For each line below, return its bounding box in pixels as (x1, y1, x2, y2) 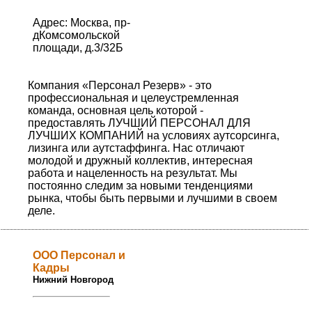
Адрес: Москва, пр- (32, 17, 130, 29)
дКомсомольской (32, 29, 120, 42)
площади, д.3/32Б (32, 42, 123, 54)
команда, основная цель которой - (28, 104, 203, 117)
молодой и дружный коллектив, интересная (28, 155, 253, 167)
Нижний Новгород (32, 274, 114, 286)
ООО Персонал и (32, 249, 125, 262)
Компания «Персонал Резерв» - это (28, 79, 212, 92)
